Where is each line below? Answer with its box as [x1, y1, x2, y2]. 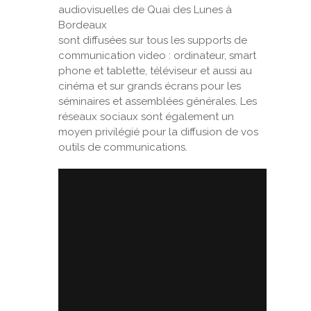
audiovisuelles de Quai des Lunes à [58, 3, 232, 16]
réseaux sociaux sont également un [58, 110, 234, 123]
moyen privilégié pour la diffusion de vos [58, 126, 258, 138]
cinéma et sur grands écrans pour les [58, 80, 241, 92]
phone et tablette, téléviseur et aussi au [58, 65, 252, 77]
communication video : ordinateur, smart [58, 49, 256, 62]
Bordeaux [58, 19, 107, 31]
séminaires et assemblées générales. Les [58, 95, 257, 108]
